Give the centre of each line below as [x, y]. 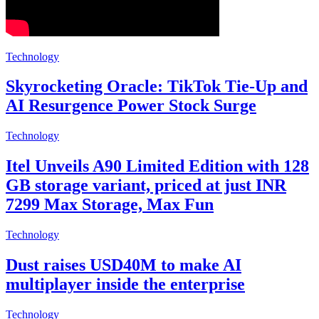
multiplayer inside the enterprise [125, 284]
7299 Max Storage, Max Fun [110, 205]
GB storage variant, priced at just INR [146, 185]
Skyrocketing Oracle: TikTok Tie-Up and [157, 87]
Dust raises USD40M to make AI [124, 265]
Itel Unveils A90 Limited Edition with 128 [157, 166]
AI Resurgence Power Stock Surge [131, 106]
